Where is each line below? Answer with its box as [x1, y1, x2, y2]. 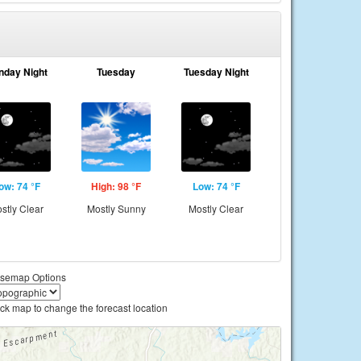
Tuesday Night [183, 64, 249, 79]
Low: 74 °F [192, 179, 240, 193]
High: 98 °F [91, 179, 141, 193]
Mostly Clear [189, 201, 243, 215]
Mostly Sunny [86, 201, 146, 215]
